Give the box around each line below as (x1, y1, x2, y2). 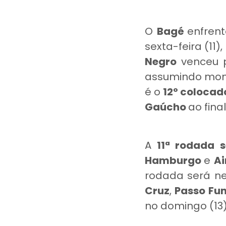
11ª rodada (156, 138, 214, 152)
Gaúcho (145, 100, 188, 114)
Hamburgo (145, 153, 204, 167)
